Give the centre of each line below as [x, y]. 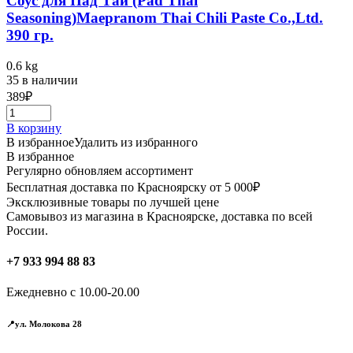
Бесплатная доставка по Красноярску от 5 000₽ [133, 187]
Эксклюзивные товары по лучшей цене [113, 202]
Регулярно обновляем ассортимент [100, 170]
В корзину [34, 128]
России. [27, 230]
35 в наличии [42, 80]
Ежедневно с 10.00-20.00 [73, 292]
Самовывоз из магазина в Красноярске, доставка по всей [160, 216]
